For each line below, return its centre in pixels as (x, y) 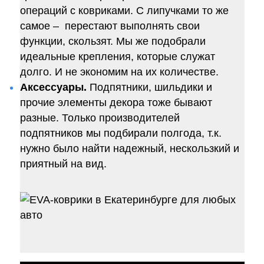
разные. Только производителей (100, 118)
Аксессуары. (53, 88)
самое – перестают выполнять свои (110, 26)
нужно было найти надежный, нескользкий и (129, 149)
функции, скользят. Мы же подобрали (113, 42)
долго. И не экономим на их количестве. (119, 72)
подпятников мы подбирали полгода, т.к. (121, 133)
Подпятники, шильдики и (149, 88)
